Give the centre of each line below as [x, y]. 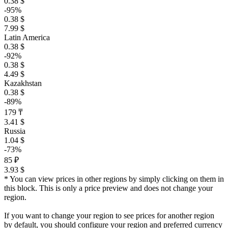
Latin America [27, 37]
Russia [15, 131]
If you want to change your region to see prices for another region [109, 216]
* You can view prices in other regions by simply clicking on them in [114, 179]
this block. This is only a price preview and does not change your [108, 188]
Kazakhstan [23, 83]
